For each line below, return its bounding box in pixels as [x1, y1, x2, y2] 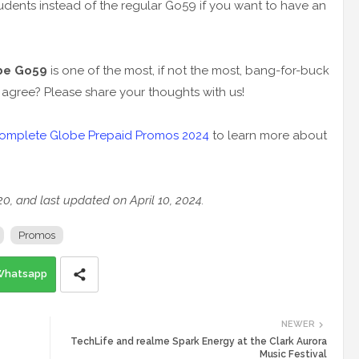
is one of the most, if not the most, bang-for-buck [47, 63, 329, 79]
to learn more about [209, 128, 327, 143]
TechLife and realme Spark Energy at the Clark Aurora [71, 336, 327, 348]
